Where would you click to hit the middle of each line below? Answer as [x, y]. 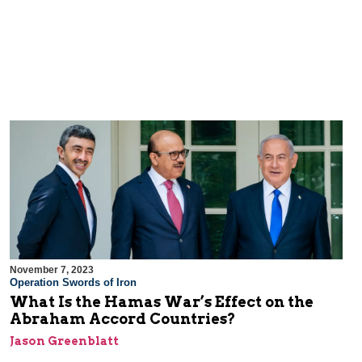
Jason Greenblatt [64, 341]
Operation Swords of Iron [73, 283]
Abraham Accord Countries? [123, 319]
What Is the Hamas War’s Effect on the [162, 302]
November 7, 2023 [52, 270]
